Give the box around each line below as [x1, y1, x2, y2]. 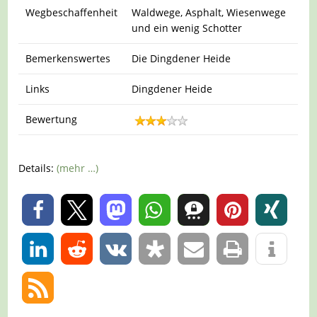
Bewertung [25, 112, 78, 126]
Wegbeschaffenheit [25, 5, 118, 19]
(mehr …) [57, 161, 99, 175]
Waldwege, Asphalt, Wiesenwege [132, 5, 287, 19]
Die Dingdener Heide [132, 51, 231, 65]
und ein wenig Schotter [132, 21, 243, 35]
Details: [18, 161, 57, 175]
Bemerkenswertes [25, 51, 111, 65]
